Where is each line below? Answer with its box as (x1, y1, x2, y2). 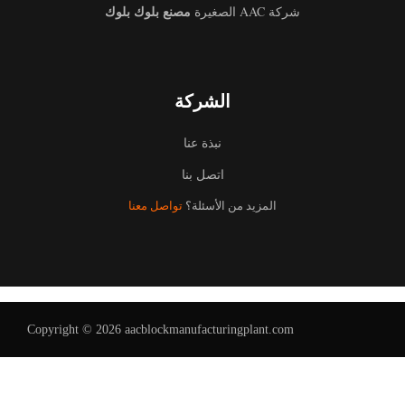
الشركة (179, 91, 235, 112)
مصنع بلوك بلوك (109, 2, 199, 22)
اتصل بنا (185, 165, 229, 184)
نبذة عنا (188, 134, 226, 152)
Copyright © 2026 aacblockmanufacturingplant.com (32, 323, 298, 337)
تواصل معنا (133, 197, 187, 214)
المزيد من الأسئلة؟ (187, 197, 281, 214)
